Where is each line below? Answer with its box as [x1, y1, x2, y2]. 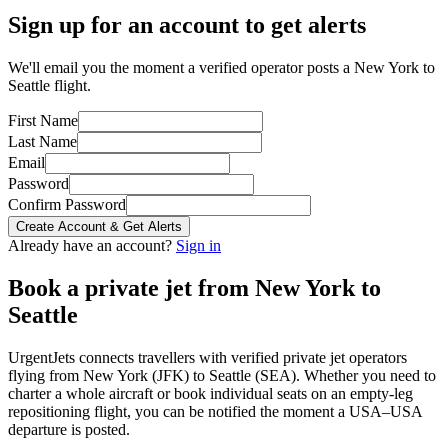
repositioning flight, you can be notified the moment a [8, 402, 349, 420]
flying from [8, 366, 83, 384]
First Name [8, 111, 78, 129]
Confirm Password [8, 195, 126, 213]
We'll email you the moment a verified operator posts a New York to [8, 58, 435, 76]
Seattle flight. [8, 76, 91, 94]
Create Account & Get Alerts [16, 218, 182, 234]
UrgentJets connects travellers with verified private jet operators [8, 348, 407, 366]
